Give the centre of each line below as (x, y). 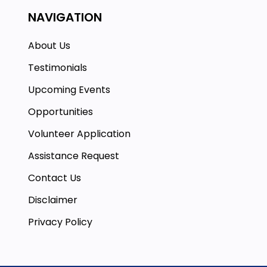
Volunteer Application (79, 134)
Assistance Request (74, 156)
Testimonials (58, 68)
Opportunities (60, 112)
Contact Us (55, 178)
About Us (49, 46)
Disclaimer (53, 200)
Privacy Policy (60, 222)
